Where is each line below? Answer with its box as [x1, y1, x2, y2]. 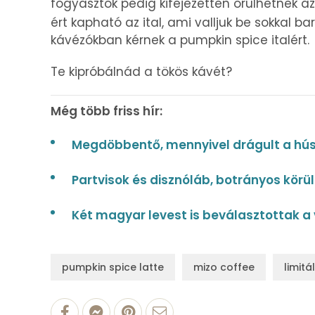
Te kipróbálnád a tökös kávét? [51, 63, 232, 81]
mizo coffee [193, 260, 255, 275]
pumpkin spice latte [62, 260, 164, 275]
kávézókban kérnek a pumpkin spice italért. [51, 32, 309, 49]
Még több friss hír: [51, 103, 162, 120]
